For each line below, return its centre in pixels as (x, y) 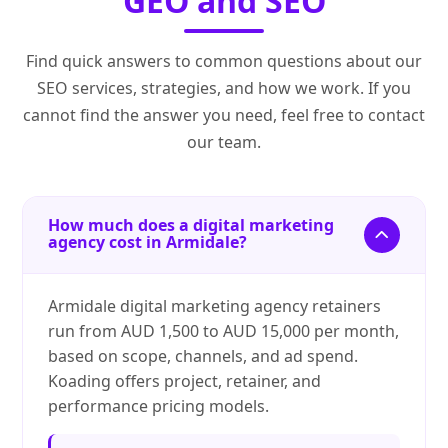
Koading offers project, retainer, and (185, 381)
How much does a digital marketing (191, 225)
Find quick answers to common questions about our (224, 61)
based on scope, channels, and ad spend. (203, 356)
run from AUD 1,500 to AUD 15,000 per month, (224, 331)
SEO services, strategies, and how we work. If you (224, 88)
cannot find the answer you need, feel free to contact (224, 115)
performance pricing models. (159, 406)
